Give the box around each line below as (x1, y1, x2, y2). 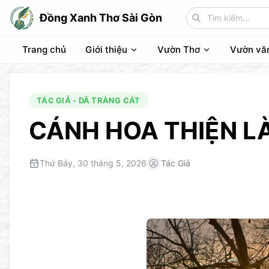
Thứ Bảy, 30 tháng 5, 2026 (40, 158, 147, 168)
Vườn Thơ (157, 44, 200, 55)
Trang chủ (22, 44, 66, 55)
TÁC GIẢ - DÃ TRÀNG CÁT (37, 95, 141, 105)
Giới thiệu (85, 44, 127, 55)
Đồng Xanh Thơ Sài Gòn (40, 11, 162, 24)
